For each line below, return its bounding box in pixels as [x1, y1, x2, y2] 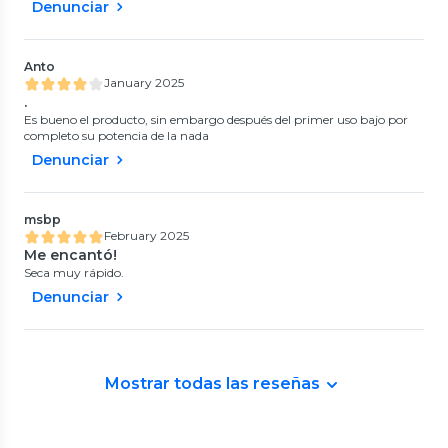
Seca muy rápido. [24, 264, 124, 280]
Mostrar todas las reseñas [104, 373, 320, 393]
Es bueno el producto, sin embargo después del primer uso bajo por [24, 111, 408, 127]
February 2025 [104, 227, 189, 243]
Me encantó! [24, 245, 117, 264]
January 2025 [104, 74, 184, 90]
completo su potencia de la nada [24, 127, 209, 143]
